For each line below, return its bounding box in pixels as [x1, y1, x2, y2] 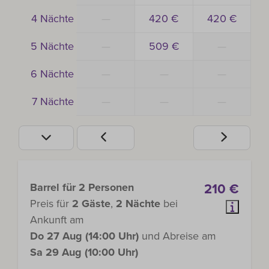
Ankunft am [30, 213, 84, 226]
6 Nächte [31, 67, 74, 80]
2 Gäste [72, 196, 110, 210]
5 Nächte [31, 39, 74, 53]
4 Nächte [31, 11, 74, 25]
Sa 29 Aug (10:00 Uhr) [30, 245, 138, 259]
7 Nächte [32, 94, 74, 108]
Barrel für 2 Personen [30, 180, 134, 194]
